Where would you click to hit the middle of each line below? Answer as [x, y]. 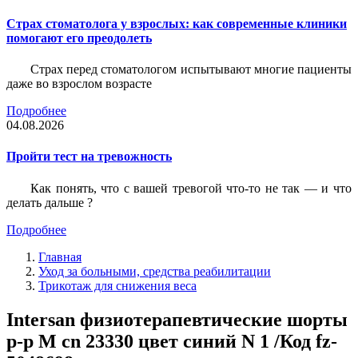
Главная [60, 257]
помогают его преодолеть [79, 38]
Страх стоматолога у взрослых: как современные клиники [177, 23]
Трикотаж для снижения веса [117, 285]
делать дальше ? [50, 202]
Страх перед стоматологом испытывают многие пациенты [191, 70]
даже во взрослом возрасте [79, 84]
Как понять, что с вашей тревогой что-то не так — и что [191, 188]
